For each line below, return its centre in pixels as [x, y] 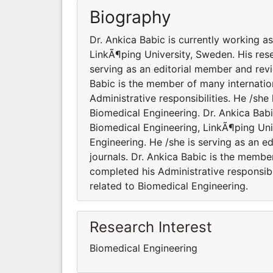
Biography [130, 17]
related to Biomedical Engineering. [169, 186]
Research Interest [151, 227]
